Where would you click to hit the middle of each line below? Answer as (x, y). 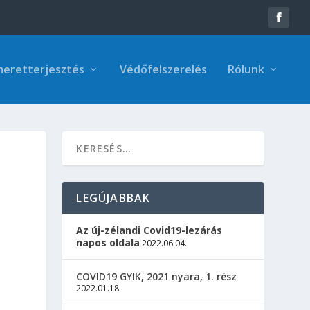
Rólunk (246, 69)
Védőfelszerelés (163, 69)
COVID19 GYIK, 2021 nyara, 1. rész (157, 276)
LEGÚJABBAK (113, 198)
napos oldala (108, 243)
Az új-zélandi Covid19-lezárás (149, 230)
